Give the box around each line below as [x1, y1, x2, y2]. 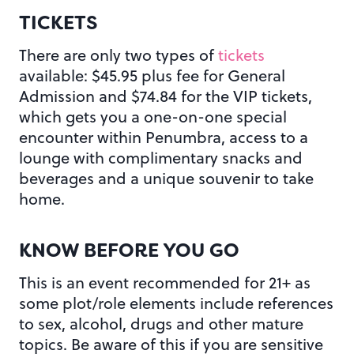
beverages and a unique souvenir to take [19, 166, 314, 190]
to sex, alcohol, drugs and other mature [19, 311, 303, 335]
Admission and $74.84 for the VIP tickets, [19, 84, 312, 107]
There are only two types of [19, 43, 218, 66]
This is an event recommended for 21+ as [19, 270, 311, 294]
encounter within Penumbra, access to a [19, 125, 308, 149]
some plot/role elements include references [19, 291, 333, 314]
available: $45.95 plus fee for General [19, 63, 285, 87]
